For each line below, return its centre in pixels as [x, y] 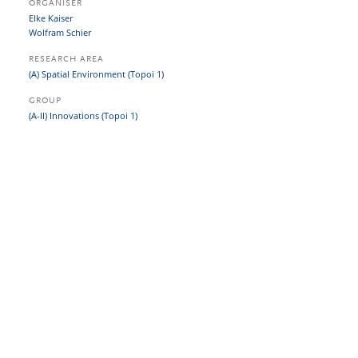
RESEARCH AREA [66, 60]
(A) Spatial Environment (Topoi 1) [96, 74]
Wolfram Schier [60, 32]
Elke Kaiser [51, 18]
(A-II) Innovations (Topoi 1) [83, 115]
